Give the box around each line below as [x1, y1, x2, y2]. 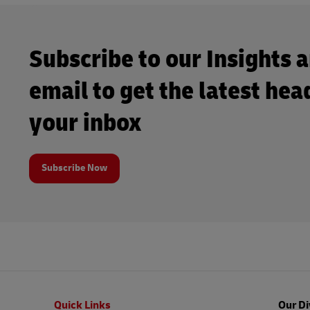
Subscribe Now [42, 162, 107, 174]
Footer [28, 293, 47, 301]
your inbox [29, 107, 141, 138]
